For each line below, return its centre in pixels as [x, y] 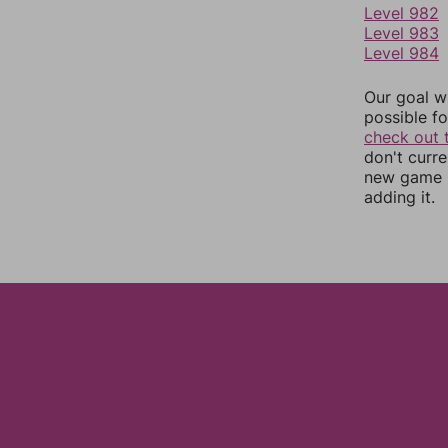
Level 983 [401, 33]
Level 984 [401, 53]
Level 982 [401, 13]
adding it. [399, 197]
